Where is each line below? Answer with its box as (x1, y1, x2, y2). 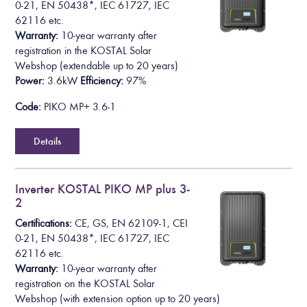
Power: (15, 74, 45, 87)
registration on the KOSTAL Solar (15, 278, 156, 291)
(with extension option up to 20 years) (57, 293, 221, 306)
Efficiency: (80, 74, 124, 87)
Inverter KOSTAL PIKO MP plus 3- (15, 180, 191, 197)
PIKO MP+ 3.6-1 (41, 100, 116, 113)
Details (34, 134, 62, 147)
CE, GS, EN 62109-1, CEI (75, 217, 188, 230)
